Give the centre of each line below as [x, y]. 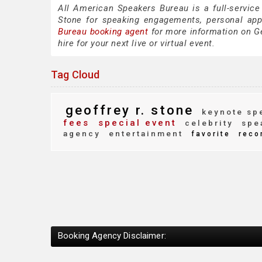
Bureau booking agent [103, 32]
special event [135, 123]
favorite [209, 134]
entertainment [144, 133]
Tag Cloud [75, 75]
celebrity [207, 123]
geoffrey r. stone [130, 110]
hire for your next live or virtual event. [137, 43]
